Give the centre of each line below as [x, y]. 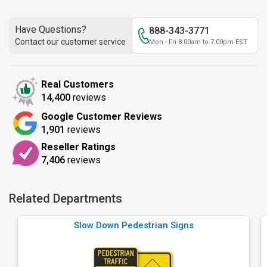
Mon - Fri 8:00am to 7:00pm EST [198, 42]
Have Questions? [51, 30]
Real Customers [77, 84]
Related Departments [66, 198]
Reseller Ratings [78, 147]
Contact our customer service [70, 42]
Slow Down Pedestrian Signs [133, 225]
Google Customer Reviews [102, 117]
